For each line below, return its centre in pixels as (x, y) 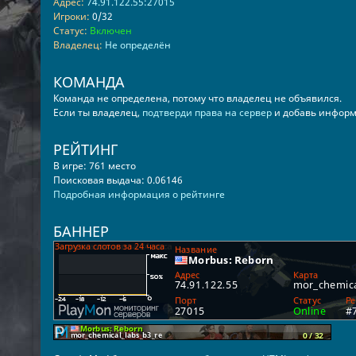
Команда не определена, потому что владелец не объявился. (197, 98)
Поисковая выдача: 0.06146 (118, 180)
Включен (110, 31)
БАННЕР (81, 231)
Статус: (70, 31)
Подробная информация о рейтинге (139, 194)
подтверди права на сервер (207, 112)
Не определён (137, 45)
